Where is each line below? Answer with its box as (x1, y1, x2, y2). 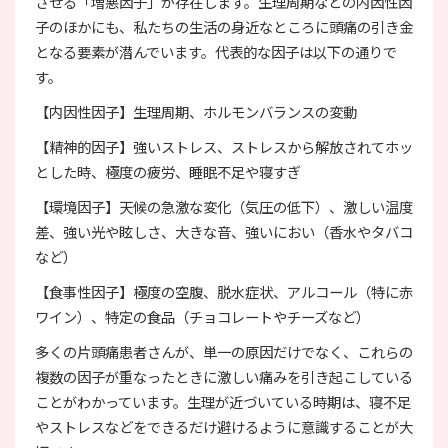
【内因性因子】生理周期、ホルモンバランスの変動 (35, 100, 357, 122)
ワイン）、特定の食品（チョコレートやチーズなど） (35, 305, 370, 327)
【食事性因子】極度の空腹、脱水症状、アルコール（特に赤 (35, 280, 413, 302)
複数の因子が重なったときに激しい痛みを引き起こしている (35, 365, 413, 387)
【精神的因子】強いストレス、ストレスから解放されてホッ (35, 135, 413, 157)
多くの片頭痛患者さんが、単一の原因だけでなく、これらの (35, 340, 413, 362)
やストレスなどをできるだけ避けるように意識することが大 (35, 415, 413, 437)
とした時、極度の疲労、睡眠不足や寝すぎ (35, 160, 301, 182)
